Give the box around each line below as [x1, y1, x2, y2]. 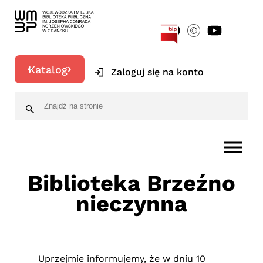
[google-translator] [160, 11, 248, 22]
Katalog [28, 63, 68, 76]
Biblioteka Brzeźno [28, 170, 235, 196]
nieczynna [76, 191, 187, 217]
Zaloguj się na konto [111, 66, 204, 77]
